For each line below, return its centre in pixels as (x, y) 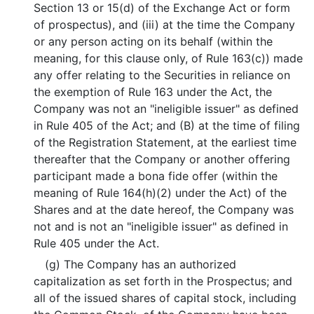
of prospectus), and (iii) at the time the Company (165, 25)
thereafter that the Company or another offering (162, 159)
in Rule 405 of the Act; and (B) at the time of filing (167, 125)
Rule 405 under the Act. (97, 243)
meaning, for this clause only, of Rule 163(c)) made (169, 58)
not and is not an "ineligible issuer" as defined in (161, 226)
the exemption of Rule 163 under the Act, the (153, 92)
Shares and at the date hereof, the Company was (164, 210)
